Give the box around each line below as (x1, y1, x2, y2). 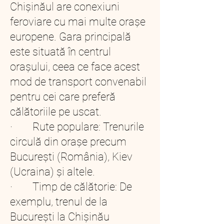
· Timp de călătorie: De (10, 180, 132, 193)
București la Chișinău (10, 210, 109, 223)
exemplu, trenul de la (10, 195, 107, 208)
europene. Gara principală (10, 30, 131, 43)
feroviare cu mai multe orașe (10, 15, 145, 28)
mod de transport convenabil (10, 75, 146, 88)
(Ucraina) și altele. (10, 165, 95, 178)
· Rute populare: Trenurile (10, 120, 144, 133)
